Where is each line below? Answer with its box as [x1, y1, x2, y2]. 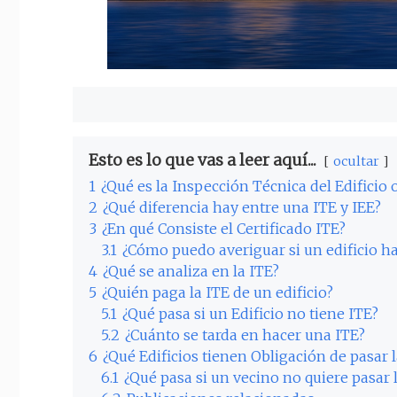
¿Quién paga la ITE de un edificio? [102, 284, 333, 302]
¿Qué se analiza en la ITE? [103, 262, 279, 281]
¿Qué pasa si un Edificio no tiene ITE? [122, 305, 378, 323]
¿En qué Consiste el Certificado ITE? [102, 220, 346, 238]
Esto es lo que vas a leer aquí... [89, 150, 316, 171]
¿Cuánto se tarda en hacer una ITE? [125, 326, 365, 345]
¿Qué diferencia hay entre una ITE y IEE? [103, 198, 381, 217]
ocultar [333, 153, 379, 170]
